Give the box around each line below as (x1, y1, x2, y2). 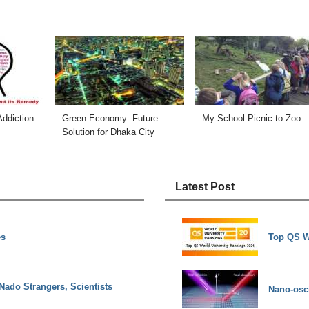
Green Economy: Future (61, 113, 158, 124)
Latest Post (175, 181, 235, 193)
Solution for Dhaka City (61, 127, 154, 138)
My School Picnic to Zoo (202, 113, 301, 124)
